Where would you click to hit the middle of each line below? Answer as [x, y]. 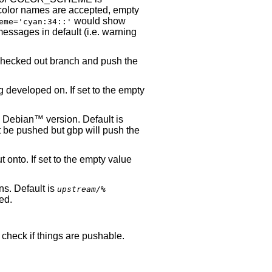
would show [99, 21]
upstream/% [81, 189]
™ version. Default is [79, 120]
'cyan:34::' [45, 22]
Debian [18, 120]
